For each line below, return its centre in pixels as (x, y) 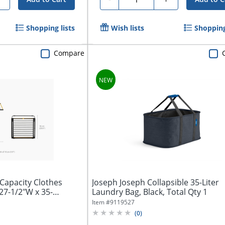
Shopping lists (51, 28)
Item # (101, 202)
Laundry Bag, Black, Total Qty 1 (150, 192)
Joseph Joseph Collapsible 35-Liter (156, 182)
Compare (69, 53)
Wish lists (128, 28)
